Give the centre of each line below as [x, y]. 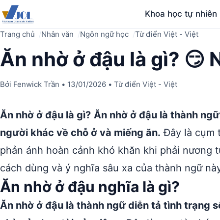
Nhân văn [57, 34]
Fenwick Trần [36, 84]
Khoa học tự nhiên [181, 14]
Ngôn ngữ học [104, 34]
